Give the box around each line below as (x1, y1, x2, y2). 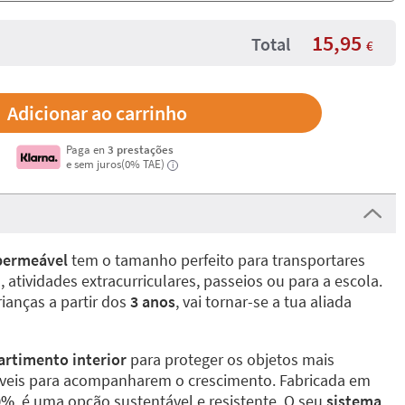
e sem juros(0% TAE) (66, 156, 165, 171)
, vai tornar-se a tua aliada (175, 291, 352, 312)
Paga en (66, 142, 108, 156)
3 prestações (108, 142, 174, 156)
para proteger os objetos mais (127, 349, 334, 370)
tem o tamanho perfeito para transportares (68, 250, 365, 270)
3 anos (130, 291, 175, 312)
